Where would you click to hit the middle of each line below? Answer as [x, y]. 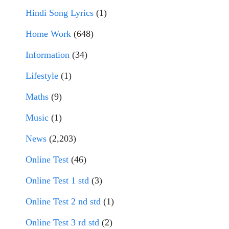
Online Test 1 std [57, 180]
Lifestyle [42, 76]
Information [48, 55]
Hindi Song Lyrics [60, 13]
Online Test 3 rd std [62, 222]
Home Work [48, 34]
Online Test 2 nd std [63, 201]
